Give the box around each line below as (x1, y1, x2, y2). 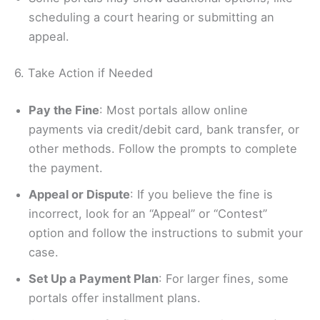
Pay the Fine (29, 102, 99, 117)
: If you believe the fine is (130, 186, 273, 201)
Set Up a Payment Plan (29, 271, 159, 286)
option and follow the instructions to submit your (29, 225, 303, 240)
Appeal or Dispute (29, 186, 130, 201)
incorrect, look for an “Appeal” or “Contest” (29, 206, 267, 221)
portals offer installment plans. (29, 290, 201, 305)
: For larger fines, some (159, 271, 289, 286)
